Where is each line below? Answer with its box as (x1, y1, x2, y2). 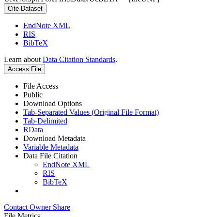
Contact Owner (4, 202, 53, 211)
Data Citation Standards (43, 55, 115, 63)
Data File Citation (23, 151, 77, 160)
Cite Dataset (8, 4, 43, 12)
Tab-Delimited (23, 116, 67, 125)
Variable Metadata (23, 142, 78, 151)
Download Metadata (23, 134, 86, 142)
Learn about (4, 55, 43, 63)
